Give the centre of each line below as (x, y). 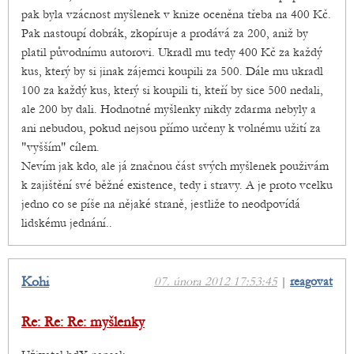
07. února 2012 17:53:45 (216, 282)
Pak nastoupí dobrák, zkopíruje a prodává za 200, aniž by (165, 34)
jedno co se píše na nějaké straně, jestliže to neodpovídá (161, 204)
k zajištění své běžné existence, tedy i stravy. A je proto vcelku (177, 185)
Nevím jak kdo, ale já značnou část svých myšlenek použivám (175, 166)
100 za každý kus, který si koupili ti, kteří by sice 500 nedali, (172, 90)
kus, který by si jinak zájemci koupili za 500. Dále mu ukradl (172, 72)
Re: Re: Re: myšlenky (83, 322)
